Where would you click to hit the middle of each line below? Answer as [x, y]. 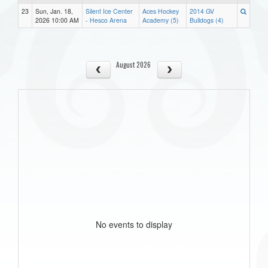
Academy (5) [161, 20]
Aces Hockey [161, 11]
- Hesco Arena [106, 20]
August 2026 [133, 64]
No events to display [134, 224]
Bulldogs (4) [207, 20]
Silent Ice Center [109, 11]
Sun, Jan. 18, [54, 11]
